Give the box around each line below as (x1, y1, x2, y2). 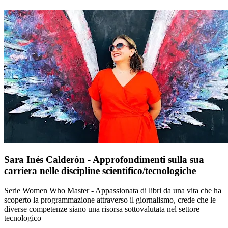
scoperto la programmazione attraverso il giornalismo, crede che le (4, 195, 216, 205)
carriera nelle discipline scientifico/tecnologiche (4, 165, 196, 177)
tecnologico (4, 214, 41, 223)
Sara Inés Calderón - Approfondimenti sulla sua (4, 154, 204, 165)
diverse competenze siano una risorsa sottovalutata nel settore (4, 205, 199, 214)
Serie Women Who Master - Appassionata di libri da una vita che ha (4, 186, 221, 195)
